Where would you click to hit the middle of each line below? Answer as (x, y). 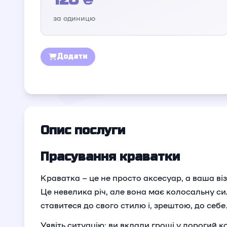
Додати (72, 56)
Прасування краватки (110, 157)
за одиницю (74, 18)
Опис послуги (83, 130)
